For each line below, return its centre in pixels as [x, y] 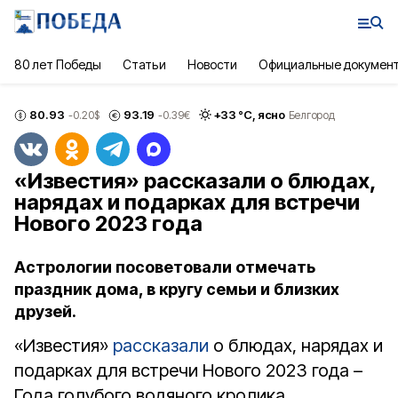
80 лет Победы [58, 64]
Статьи [144, 64]
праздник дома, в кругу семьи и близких [177, 289]
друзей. [45, 311]
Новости [212, 64]
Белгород [311, 115]
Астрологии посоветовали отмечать [165, 267]
